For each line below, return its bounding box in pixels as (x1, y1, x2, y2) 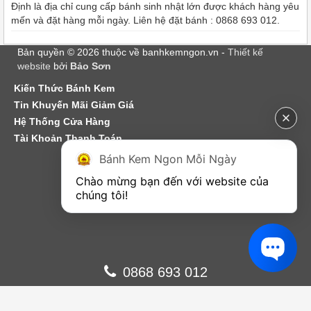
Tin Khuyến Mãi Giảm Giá (14, 99, 134, 111)
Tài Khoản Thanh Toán (14, 133, 122, 144)
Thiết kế (228, 47, 263, 58)
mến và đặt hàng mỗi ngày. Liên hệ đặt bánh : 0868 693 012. (11, 15, 280, 26)
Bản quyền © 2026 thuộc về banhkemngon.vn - (17, 47, 228, 58)
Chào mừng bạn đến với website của (76, 174, 269, 188)
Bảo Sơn (70, 60, 111, 72)
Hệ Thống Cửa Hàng (14, 116, 110, 128)
